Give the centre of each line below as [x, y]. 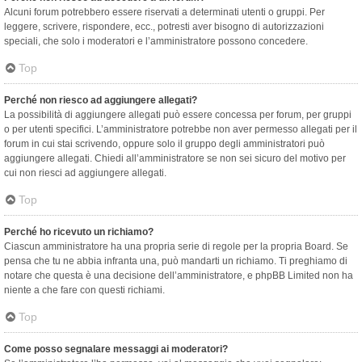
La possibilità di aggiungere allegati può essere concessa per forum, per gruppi [178, 115]
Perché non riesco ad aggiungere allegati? [101, 101]
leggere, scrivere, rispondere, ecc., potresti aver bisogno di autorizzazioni [164, 27]
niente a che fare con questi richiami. [84, 290]
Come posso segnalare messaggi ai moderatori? [116, 349]
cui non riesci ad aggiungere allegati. [85, 173]
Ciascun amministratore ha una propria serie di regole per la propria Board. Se [176, 247]
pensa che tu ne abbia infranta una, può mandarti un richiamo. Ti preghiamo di [176, 261]
